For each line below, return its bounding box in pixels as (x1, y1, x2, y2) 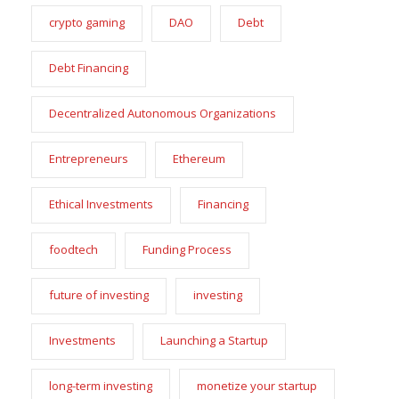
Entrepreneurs (49, 150, 128, 167)
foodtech (49, 240, 98, 257)
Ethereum (173, 150, 225, 167)
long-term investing (49, 377, 152, 394)
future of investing (49, 286, 149, 303)
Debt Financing (49, 59, 128, 76)
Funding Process (142, 240, 232, 257)
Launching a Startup (160, 331, 268, 348)
